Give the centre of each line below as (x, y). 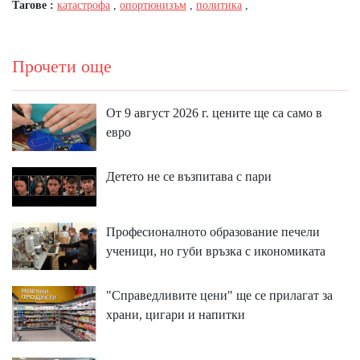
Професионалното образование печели (213, 232)
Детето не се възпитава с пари (188, 177)
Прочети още (62, 67)
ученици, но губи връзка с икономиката (215, 252)
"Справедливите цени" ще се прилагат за (219, 295)
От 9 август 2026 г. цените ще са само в (214, 113)
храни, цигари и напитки (175, 314)
